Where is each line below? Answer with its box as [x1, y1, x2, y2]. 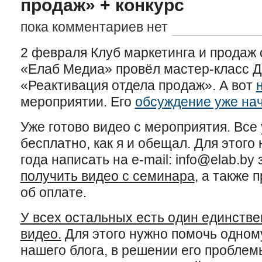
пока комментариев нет [20, 19, 168, 35]
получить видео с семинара [20, 168, 195, 184]
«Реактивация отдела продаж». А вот [20, 78, 256, 93]
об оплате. [20, 185, 87, 200]
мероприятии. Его [20, 94, 135, 109]
